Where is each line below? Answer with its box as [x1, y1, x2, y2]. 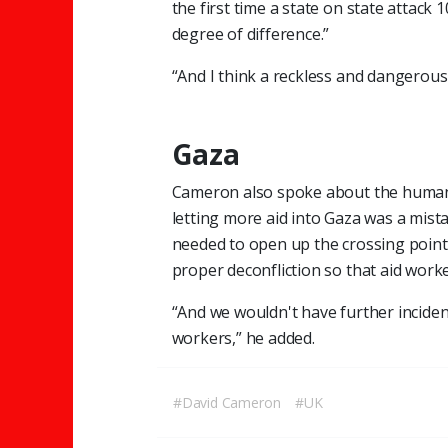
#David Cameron [173, 392, 281, 412]
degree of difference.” [171, 22, 330, 45]
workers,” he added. [171, 326, 315, 349]
